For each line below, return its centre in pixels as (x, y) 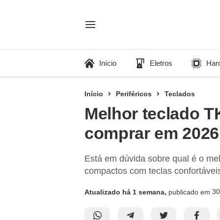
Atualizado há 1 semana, (125, 192)
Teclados (180, 94)
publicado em (188, 192)
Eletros (161, 63)
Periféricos (134, 94)
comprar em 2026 (152, 133)
